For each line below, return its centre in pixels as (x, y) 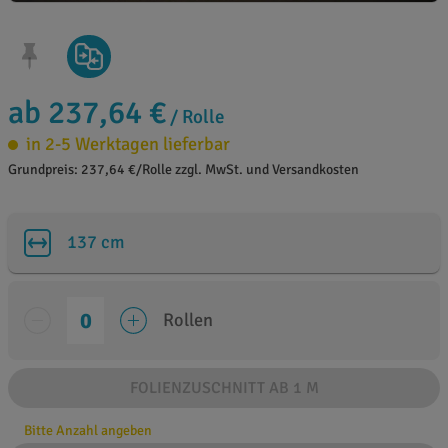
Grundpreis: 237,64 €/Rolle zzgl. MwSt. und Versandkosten (183, 170)
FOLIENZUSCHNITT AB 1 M (224, 388)
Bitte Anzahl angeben (88, 431)
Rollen (188, 319)
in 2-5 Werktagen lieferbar (128, 144)
